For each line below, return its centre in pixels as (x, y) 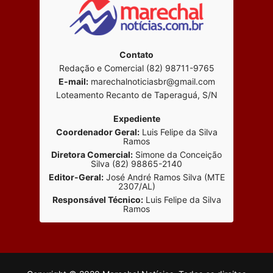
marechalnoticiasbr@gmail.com (151, 81)
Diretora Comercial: (92, 154)
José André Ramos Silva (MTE (164, 177)
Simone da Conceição (177, 154)
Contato (136, 54)
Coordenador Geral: (97, 132)
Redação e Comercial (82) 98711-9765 (136, 68)
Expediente (136, 118)
